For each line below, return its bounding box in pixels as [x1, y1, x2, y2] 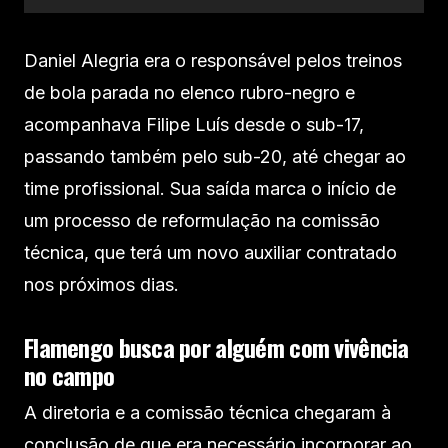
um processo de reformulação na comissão [24, 210, 380, 232]
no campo [24, 357, 115, 394]
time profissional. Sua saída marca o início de [24, 178, 396, 200]
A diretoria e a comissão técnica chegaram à [24, 402, 391, 424]
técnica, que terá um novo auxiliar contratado [24, 242, 397, 264]
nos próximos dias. [24, 274, 179, 296]
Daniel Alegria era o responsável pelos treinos [24, 50, 402, 72]
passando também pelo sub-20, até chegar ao [24, 146, 406, 168]
